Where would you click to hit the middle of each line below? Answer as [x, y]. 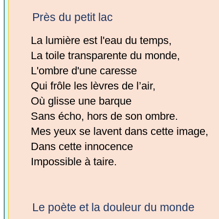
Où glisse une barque [81, 101]
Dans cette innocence [82, 146]
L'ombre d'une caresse [84, 71]
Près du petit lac [73, 17]
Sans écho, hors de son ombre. [104, 116]
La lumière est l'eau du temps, [101, 40]
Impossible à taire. [74, 162]
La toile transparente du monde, [105, 55]
